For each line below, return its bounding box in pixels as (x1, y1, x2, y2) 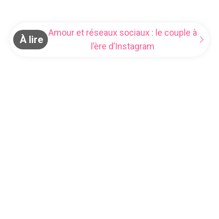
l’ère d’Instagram (90, 41, 154, 51)
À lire (19, 33, 43, 45)
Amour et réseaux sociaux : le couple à (48, 27, 197, 38)
